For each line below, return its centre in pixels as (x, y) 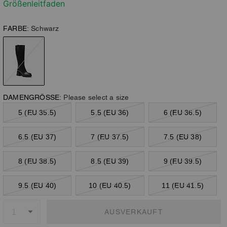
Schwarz (45, 28)
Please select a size (96, 97)
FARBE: (16, 28)
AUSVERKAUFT (134, 212)
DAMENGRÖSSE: (31, 97)
